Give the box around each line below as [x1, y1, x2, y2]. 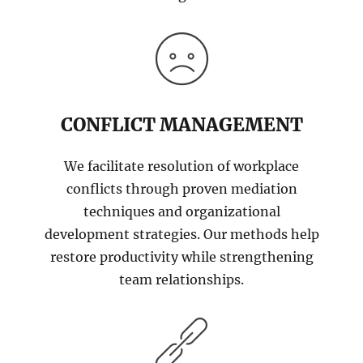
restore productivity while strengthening [49, 248, 314, 265]
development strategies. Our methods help [44, 225, 319, 242]
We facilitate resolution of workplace [64, 157, 299, 174]
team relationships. [119, 271, 244, 288]
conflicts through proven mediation [66, 180, 297, 197]
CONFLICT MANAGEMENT [60, 113, 303, 136]
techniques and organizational [83, 203, 280, 220]
